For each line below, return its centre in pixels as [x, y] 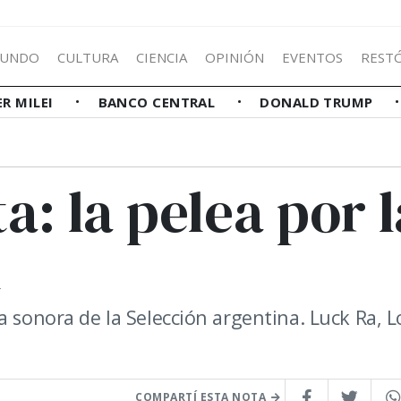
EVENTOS [312, 57]
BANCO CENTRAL [158, 102]
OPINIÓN [235, 57]
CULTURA [88, 57]
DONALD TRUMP [319, 102]
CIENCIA [162, 57]
